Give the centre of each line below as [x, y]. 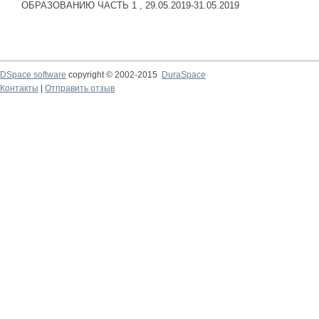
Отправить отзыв [80, 88]
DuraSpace [184, 75]
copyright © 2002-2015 [114, 75]
